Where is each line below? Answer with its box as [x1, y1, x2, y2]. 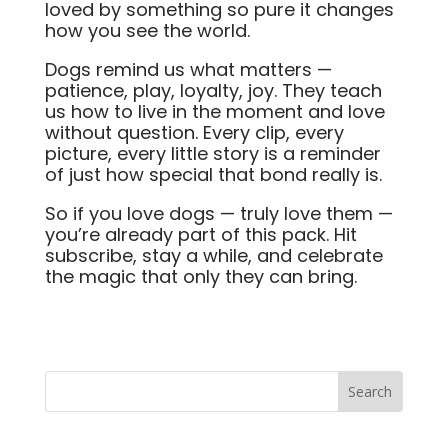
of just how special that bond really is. [44, 162, 382, 187]
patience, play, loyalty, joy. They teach [44, 78, 382, 103]
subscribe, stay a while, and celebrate [44, 243, 383, 268]
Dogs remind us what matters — [44, 57, 332, 82]
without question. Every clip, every [44, 120, 344, 145]
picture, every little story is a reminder [44, 141, 381, 166]
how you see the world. [44, 18, 250, 43]
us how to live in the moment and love [44, 99, 385, 124]
